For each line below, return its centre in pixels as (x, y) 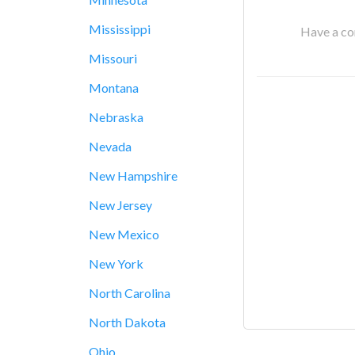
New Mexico (124, 234)
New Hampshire (133, 176)
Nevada (110, 146)
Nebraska (116, 117)
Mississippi (120, 29)
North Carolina (130, 293)
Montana (114, 88)
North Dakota (127, 322)
